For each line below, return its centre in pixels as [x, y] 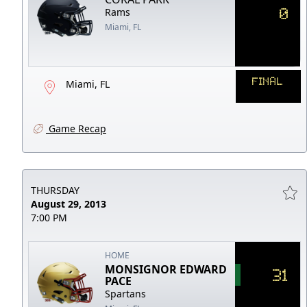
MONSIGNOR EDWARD [166, 269]
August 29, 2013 [69, 204]
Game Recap [76, 128]
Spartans [126, 293]
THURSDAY [55, 190]
